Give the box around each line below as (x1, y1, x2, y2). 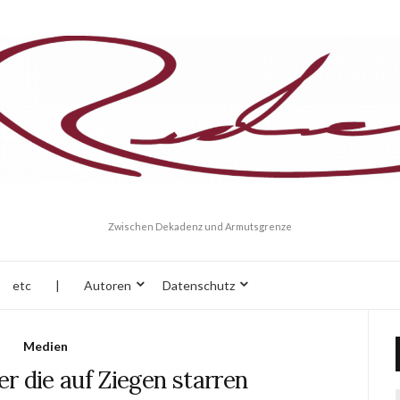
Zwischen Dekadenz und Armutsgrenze (108, 221, 292, 232)
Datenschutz (162, 277, 235, 293)
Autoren (84, 277, 131, 293)
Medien (22, 338, 68, 354)
